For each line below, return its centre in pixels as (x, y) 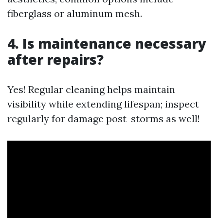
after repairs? (55, 59)
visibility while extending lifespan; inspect (103, 104)
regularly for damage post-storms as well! (104, 118)
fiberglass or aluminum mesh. (75, 13)
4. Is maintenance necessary (107, 43)
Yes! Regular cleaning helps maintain (91, 89)
